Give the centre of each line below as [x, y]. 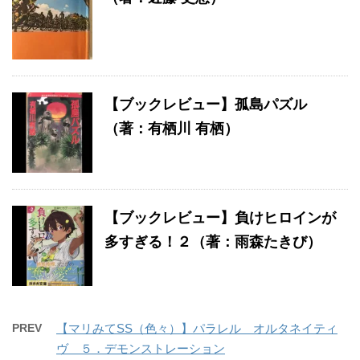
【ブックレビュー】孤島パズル [206, 105]
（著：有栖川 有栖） [172, 129]
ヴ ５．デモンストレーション [141, 349]
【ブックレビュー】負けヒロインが [220, 218]
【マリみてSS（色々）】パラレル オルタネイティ [197, 329]
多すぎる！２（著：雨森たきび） [213, 242]
